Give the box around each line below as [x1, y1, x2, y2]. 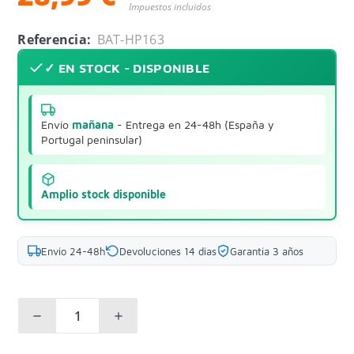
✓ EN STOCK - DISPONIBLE [44, 61, 210, 76]
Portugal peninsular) [41, 133, 143, 147]
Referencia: [17, 31, 92, 49]
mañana [72, 118, 115, 132]
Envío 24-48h [41, 244, 107, 258]
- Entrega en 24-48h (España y [114, 118, 275, 132]
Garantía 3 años [230, 244, 304, 258]
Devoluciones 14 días [119, 244, 217, 258]
